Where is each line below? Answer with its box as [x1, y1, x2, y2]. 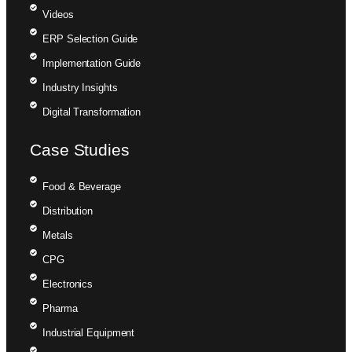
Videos [42, 8, 74, 20]
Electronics [42, 277, 93, 290]
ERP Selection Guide [42, 32, 138, 45]
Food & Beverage [42, 180, 121, 192]
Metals [42, 229, 73, 241]
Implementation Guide [42, 57, 141, 69]
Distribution [42, 204, 93, 217]
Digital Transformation [42, 105, 141, 118]
